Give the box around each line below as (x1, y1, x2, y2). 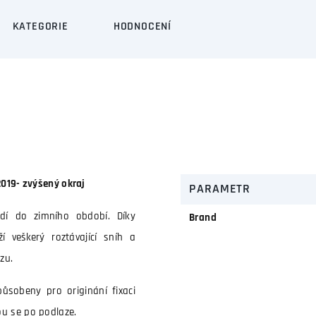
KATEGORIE (12, 21, 68, 32)
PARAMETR (189, 183, 251, 196)
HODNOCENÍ (113, 21, 172, 32)
